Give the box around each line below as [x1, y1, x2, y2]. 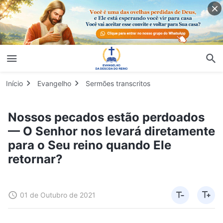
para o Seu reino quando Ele [8, 137, 171, 152]
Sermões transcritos [86, 79, 150, 88]
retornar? [8, 151, 63, 166]
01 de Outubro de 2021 [20, 190, 96, 199]
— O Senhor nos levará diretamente [8, 123, 215, 138]
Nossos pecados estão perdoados [8, 110, 205, 124]
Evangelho [37, 79, 71, 88]
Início [6, 79, 23, 88]
